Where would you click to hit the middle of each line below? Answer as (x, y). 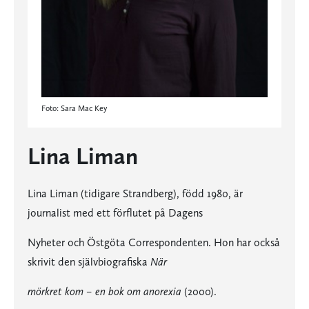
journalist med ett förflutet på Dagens (115, 213)
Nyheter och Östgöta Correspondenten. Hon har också (154, 243)
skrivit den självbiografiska (89, 262)
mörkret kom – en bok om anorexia (106, 292)
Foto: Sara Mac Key (74, 109)
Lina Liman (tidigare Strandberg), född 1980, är (135, 194)
